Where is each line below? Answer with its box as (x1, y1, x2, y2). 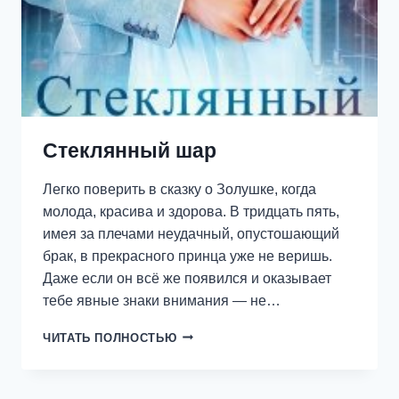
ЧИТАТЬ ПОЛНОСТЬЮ (43, 330, 177, 345)
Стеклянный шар (43, 138, 216, 162)
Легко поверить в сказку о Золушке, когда (43, 181, 316, 197)
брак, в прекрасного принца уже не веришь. (43, 248, 332, 264)
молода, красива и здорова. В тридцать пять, (43, 203, 339, 219)
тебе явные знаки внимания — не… (43, 292, 281, 308)
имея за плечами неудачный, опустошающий (43, 225, 339, 241)
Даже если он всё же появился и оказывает (43, 270, 331, 286)
